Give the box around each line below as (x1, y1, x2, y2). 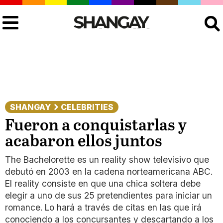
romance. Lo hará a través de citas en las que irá (5, 202, 202, 213)
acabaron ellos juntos (5, 133, 162, 151)
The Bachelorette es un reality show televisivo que (5, 154, 209, 165)
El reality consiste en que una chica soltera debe (5, 178, 201, 189)
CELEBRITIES (61, 102, 113, 112)
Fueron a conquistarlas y (5, 117, 187, 135)
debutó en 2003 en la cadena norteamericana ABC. (5, 166, 213, 177)
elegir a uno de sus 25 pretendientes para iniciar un (5, 190, 212, 201)
